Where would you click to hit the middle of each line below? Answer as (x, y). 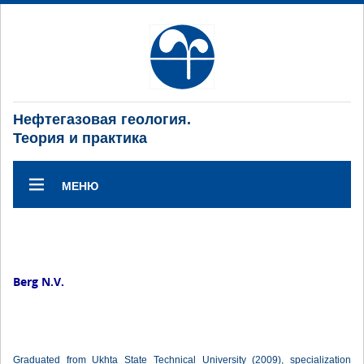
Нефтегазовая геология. (102, 119)
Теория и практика (80, 138)
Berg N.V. (39, 282)
